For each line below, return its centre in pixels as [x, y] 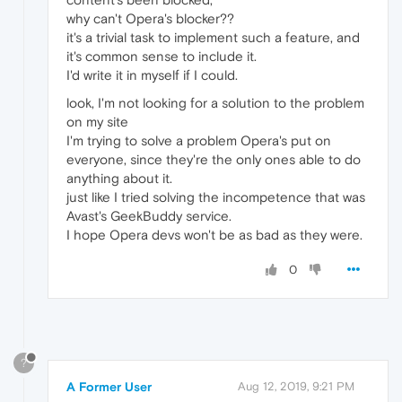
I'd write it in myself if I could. [152, 74]
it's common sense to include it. [162, 56]
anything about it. [119, 178]
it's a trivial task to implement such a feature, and [213, 37]
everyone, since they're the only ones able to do [214, 159]
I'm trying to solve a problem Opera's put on [199, 140]
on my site [97, 121]
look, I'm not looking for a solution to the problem [215, 102]
